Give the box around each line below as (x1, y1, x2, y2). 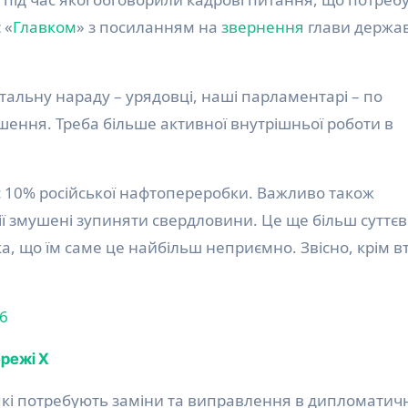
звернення (221, 16, 304, 38)
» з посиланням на (76, 16, 221, 38)
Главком (13, 16, 76, 38)
